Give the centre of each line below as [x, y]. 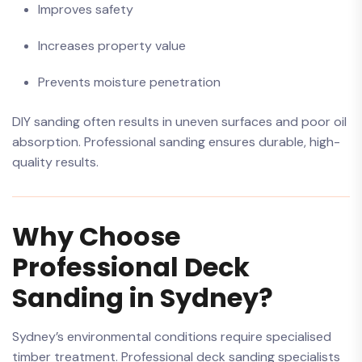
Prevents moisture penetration [129, 82]
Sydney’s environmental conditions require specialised [172, 337]
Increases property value [112, 46]
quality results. [55, 162]
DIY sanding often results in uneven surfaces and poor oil [179, 122]
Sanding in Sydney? [143, 298]
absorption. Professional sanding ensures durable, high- [176, 142]
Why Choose [96, 236]
